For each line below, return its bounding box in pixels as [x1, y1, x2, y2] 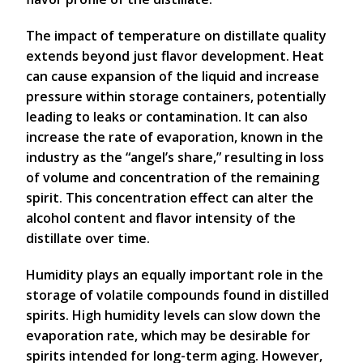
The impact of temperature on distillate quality [26, 27, 327, 45]
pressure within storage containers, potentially [26, 88, 327, 105]
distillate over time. [26, 229, 150, 247]
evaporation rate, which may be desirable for [26, 327, 310, 344]
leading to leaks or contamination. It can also [26, 108, 308, 126]
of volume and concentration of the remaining [26, 169, 319, 186]
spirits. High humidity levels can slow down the [26, 306, 321, 324]
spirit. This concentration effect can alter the [26, 189, 314, 207]
